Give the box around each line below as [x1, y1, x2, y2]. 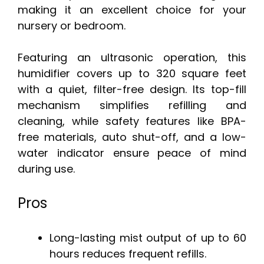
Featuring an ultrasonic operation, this [18, 50, 246, 65]
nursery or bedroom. [18, 18, 126, 34]
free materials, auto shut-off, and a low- [18, 130, 246, 145]
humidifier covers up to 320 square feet [18, 66, 246, 81]
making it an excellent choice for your [18, 2, 246, 18]
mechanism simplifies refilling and [18, 98, 246, 113]
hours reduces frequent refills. [49, 246, 206, 262]
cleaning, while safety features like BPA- [18, 114, 246, 129]
